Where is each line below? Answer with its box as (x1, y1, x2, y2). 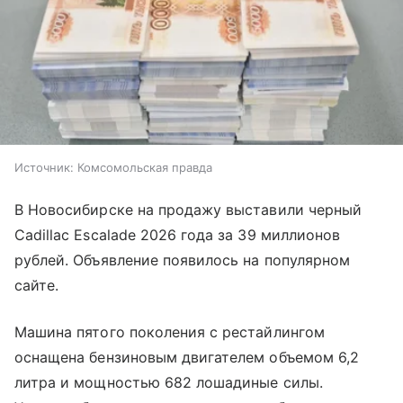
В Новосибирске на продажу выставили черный (14, 200, 363, 219)
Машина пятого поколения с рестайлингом (14, 322, 325, 341)
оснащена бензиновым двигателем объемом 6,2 (14, 347, 360, 366)
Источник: (14, 159, 74, 175)
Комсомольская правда (77, 159, 212, 175)
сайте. (14, 275, 59, 294)
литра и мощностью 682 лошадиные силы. (14, 372, 323, 391)
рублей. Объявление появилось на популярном (14, 250, 351, 269)
